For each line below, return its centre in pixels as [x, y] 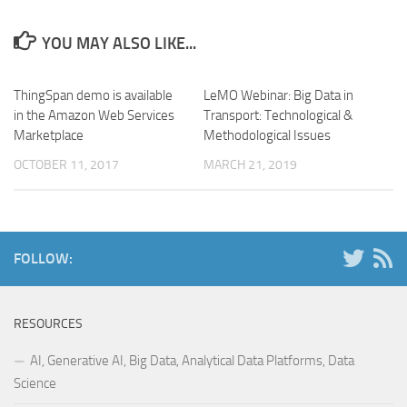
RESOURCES [48, 323]
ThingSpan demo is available [93, 95]
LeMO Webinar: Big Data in [278, 95]
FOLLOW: [43, 258]
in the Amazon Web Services [94, 115]
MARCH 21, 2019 [250, 164]
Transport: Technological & [278, 115]
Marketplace [49, 135]
